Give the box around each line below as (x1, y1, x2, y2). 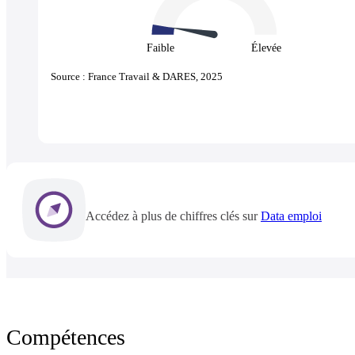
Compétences (6, 325, 125, 350)
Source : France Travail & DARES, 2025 (51, 70, 223, 82)
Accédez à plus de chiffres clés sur (86, 209, 261, 223)
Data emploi (261, 209, 322, 223)
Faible (147, 41, 175, 54)
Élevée (251, 41, 282, 54)
